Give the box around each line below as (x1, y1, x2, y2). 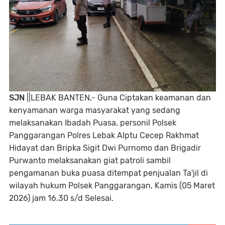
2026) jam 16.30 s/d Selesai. (9, 193, 114, 203)
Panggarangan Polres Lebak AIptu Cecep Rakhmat (9, 131, 199, 140)
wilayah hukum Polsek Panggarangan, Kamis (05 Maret (9, 181, 215, 190)
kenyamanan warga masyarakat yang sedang (9, 105, 180, 115)
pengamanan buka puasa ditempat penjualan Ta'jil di (9, 168, 208, 178)
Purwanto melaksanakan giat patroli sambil (9, 156, 171, 165)
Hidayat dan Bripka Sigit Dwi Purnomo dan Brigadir (9, 143, 201, 153)
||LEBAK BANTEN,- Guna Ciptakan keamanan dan (25, 93, 211, 102)
